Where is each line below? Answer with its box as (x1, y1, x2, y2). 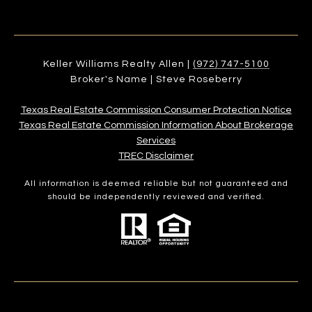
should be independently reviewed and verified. (47, 192, 265, 201)
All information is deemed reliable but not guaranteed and (24, 178, 288, 188)
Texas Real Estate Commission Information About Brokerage (19, 120, 293, 130)
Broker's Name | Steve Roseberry (70, 74, 242, 84)
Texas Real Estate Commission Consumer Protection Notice (20, 104, 292, 115)
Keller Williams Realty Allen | (42, 58, 193, 69)
